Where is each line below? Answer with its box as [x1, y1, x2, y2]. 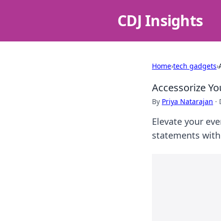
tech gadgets [173, 61, 217, 71]
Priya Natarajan [162, 97, 213, 106]
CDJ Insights [117, 10, 203, 31]
